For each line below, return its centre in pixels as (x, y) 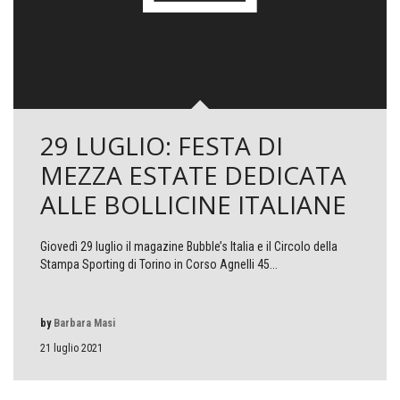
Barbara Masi (84, 323)
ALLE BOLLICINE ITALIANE (193, 204)
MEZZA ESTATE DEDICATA (193, 175)
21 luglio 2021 (71, 348)
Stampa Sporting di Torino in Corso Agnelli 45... (159, 264)
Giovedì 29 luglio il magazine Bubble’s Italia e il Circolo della (189, 246)
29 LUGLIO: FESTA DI (162, 145)
